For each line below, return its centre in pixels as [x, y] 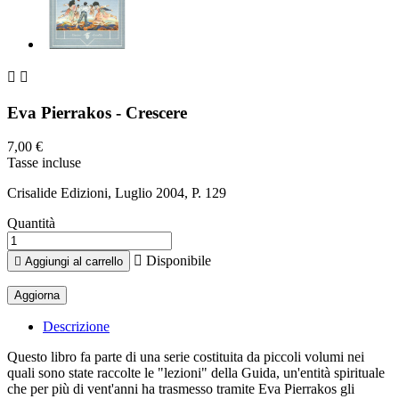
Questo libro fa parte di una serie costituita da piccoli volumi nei [186, 357]
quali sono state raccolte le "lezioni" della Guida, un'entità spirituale [196, 373]
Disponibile [177, 261]
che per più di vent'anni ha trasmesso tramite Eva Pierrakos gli [181, 389]
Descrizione [76, 327]
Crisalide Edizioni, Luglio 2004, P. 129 [117, 193]
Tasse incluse [44, 163]
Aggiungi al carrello [74, 262]
